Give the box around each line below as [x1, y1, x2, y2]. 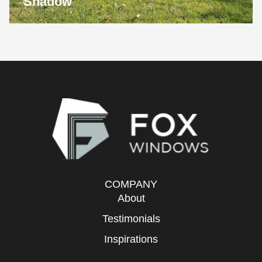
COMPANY [105, 178, 157, 191]
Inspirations [104, 233, 158, 246]
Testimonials [102, 213, 160, 225]
